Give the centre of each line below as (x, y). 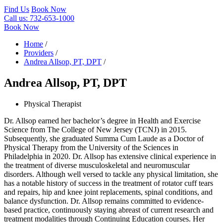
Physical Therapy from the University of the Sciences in (91, 147)
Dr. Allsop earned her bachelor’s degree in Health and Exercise (102, 120)
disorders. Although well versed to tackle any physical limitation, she (111, 174)
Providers (39, 53)
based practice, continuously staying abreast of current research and (109, 210)
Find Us (17, 9)
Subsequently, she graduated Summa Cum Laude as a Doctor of (104, 138)
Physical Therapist (53, 104)
